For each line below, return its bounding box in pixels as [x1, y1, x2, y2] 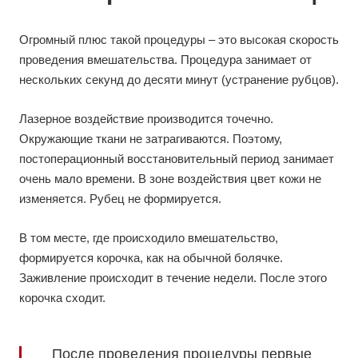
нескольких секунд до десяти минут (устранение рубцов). [19, 73, 339, 87]
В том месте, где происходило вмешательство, [19, 231, 278, 245]
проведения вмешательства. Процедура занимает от [19, 53, 312, 67]
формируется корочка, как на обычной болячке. [19, 251, 283, 265]
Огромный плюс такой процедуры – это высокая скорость [19, 33, 339, 47]
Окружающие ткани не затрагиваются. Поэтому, [19, 132, 282, 146]
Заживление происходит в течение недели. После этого [19, 271, 327, 285]
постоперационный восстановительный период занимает [19, 152, 334, 166]
